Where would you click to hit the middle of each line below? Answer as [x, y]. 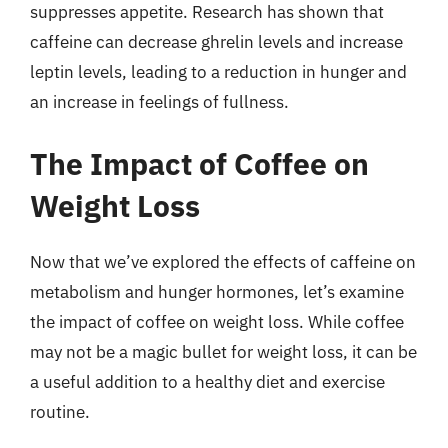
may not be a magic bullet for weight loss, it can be [223, 351]
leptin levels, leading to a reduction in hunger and [218, 72]
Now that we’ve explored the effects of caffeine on [223, 261]
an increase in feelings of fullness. [159, 102]
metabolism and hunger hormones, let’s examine [217, 291]
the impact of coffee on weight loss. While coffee [217, 321]
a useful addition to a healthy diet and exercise [207, 381]
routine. [60, 411]
